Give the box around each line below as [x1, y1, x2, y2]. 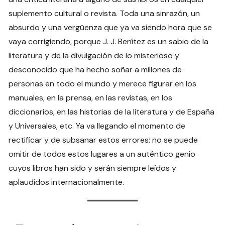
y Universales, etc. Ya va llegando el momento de [9, 120, 186, 131]
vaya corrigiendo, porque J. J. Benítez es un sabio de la [9, 36, 209, 47]
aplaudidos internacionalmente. [9, 176, 125, 187]
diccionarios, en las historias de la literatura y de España [9, 106, 215, 117]
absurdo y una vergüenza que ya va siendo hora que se [9, 22, 212, 33]
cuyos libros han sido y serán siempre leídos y [9, 162, 177, 173]
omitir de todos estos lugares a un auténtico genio [9, 148, 196, 159]
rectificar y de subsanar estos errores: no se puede [9, 134, 198, 145]
